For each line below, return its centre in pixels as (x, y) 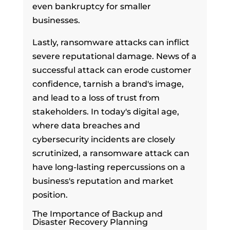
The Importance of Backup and (97, 214)
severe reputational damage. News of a (114, 56)
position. (50, 195)
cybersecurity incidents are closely (103, 139)
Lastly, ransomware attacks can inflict (111, 42)
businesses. (56, 20)
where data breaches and (86, 125)
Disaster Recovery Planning (90, 222)
